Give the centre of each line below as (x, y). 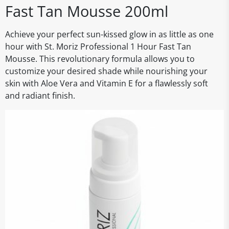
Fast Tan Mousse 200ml (87, 11)
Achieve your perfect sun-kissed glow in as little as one (109, 34)
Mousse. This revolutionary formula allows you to (100, 59)
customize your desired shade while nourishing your (106, 71)
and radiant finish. (40, 96)
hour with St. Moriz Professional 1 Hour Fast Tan (98, 47)
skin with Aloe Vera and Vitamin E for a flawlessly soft (107, 83)
